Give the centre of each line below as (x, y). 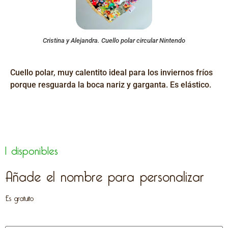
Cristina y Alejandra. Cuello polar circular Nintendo (114, 41)
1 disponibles (32, 148)
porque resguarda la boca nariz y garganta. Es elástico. (111, 85)
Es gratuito (19, 196)
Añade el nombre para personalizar (105, 174)
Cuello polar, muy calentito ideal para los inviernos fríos (111, 73)
